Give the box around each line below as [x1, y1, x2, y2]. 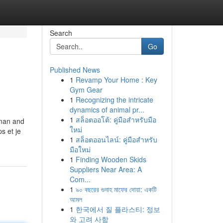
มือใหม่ [69, 144, 91, 154]
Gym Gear [69, 85, 103, 95]
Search [49, 28, 72, 38]
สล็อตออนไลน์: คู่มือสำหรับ [75, 134, 157, 144]
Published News [49, 65, 100, 75]
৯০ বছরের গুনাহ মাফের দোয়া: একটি [75, 184, 157, 194]
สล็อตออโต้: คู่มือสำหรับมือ [75, 114, 156, 124]
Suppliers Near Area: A [69, 164, 142, 174]
